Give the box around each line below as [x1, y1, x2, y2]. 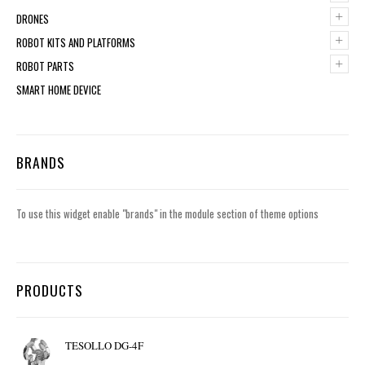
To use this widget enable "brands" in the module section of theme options [16, 205, 319, 222]
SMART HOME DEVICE [16, 81, 101, 99]
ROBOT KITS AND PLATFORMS [16, 34, 135, 51]
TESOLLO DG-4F [65, 338, 143, 354]
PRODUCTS [16, 279, 83, 301]
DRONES [16, 11, 49, 28]
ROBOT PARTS [16, 58, 74, 75]
